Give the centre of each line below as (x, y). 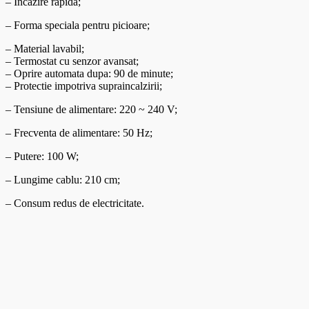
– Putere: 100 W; (42, 157)
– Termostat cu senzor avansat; (72, 61)
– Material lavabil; (45, 49)
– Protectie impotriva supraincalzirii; (84, 86)
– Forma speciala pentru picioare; (78, 26)
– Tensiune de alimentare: (62, 110)
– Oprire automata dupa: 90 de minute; (89, 74)
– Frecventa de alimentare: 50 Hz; (79, 133)
